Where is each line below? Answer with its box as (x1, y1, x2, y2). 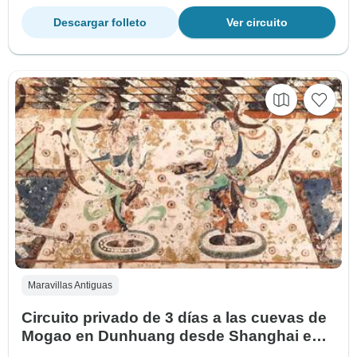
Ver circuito (226, 16, 288, 29)
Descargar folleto (53, 16, 147, 29)
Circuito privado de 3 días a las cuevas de (22, 308, 327, 326)
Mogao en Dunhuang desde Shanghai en (22, 327, 321, 344)
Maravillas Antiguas (28, 279, 112, 291)
